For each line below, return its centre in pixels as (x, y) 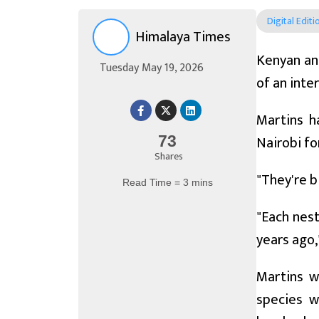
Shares (168, 156)
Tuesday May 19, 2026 (152, 68)
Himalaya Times (183, 37)
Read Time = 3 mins (167, 182)
